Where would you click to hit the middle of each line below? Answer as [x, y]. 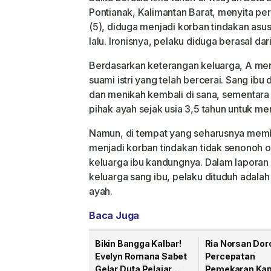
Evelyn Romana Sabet [141, 256]
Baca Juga [114, 216]
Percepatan [230, 256]
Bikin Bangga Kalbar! [138, 244]
